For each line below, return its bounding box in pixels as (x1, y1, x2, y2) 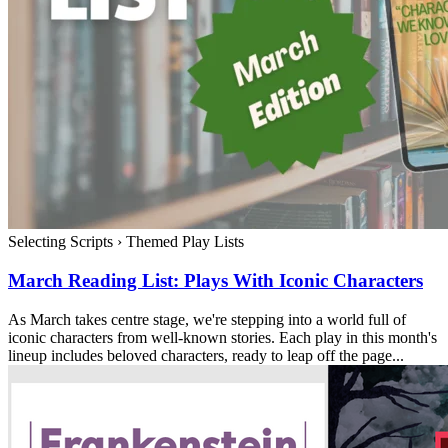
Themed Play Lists (122, 233, 244, 251)
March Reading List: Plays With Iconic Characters (8, 270, 423, 292)
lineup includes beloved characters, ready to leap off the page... (8, 346, 404, 364)
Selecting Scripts (8, 233, 117, 251)
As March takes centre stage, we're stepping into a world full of (8, 310, 406, 328)
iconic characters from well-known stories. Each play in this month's (8, 328, 437, 346)
